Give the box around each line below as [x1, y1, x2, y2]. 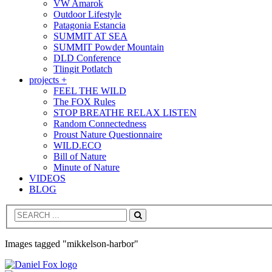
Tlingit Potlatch [53, 63, 112, 74]
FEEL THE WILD [53, 85, 126, 96]
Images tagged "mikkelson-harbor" [5, 239, 138, 250]
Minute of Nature [53, 161, 120, 172]
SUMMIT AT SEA [53, 30, 127, 41]
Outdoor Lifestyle [53, 8, 121, 19]
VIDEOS [29, 172, 66, 183]
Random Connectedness [53, 118, 146, 129]
